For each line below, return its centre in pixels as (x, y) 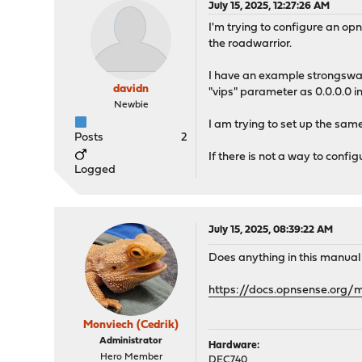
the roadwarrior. (250, 44)
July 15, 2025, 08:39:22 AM (271, 230)
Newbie (131, 105)
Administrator (131, 341)
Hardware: (234, 345)
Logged (95, 170)
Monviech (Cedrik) (131, 325)
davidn (131, 89)
